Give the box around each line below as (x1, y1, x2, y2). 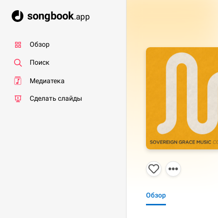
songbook (27, 10, 74, 22)
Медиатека (30, 76, 65, 85)
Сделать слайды (30, 94, 82, 103)
